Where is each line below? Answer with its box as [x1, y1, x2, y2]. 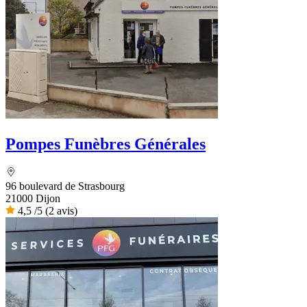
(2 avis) [45, 205, 77, 217]
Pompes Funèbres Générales [5, 134, 206, 153]
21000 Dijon [5, 193, 60, 205]
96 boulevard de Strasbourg [5, 180, 125, 193]
